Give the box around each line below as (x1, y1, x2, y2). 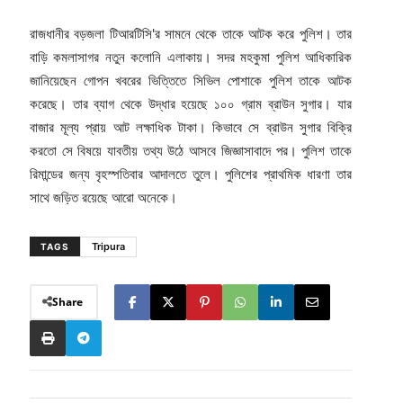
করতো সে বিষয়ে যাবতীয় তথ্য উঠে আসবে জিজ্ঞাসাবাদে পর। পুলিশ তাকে (29, 141, 353, 159)
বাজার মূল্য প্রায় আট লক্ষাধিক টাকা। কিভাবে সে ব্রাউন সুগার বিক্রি (29, 118, 353, 136)
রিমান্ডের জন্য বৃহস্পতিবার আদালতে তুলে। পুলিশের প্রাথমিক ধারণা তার (29, 165, 353, 183)
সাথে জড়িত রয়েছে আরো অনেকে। (29, 188, 177, 206)
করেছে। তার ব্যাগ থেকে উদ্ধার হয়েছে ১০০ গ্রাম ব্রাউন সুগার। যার (29, 94, 353, 112)
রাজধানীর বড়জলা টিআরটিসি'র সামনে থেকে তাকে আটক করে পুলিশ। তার (29, 24, 353, 42)
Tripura (91, 239, 125, 253)
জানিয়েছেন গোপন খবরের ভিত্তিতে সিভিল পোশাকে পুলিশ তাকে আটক (29, 71, 353, 89)
